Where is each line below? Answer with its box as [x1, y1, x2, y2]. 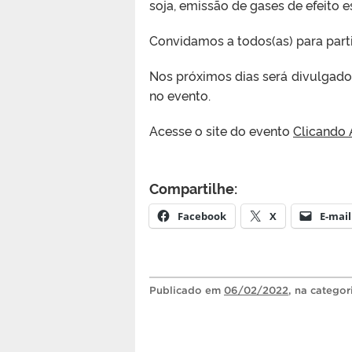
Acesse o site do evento [149, 121, 293, 139]
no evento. [149, 86, 211, 104]
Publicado [149, 284, 205, 296]
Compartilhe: [149, 178, 237, 197]
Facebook [178, 208, 226, 223]
